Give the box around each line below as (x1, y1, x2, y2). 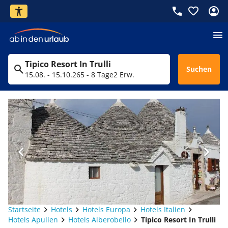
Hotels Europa (82, 205, 130, 214)
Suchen (186, 64, 212, 74)
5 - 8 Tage (80, 70, 113, 79)
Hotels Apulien (8, 215, 58, 224)
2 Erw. (113, 70, 134, 79)
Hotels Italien (140, 205, 185, 214)
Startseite (8, 205, 41, 214)
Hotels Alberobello (68, 215, 131, 224)
